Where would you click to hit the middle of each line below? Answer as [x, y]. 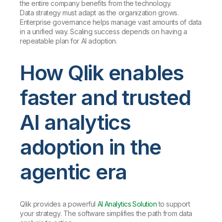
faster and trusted [105, 97]
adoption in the [91, 147]
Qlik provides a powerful [59, 204]
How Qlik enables [102, 72]
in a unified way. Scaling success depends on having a [104, 31]
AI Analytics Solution [127, 204]
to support [173, 204]
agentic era [74, 171]
